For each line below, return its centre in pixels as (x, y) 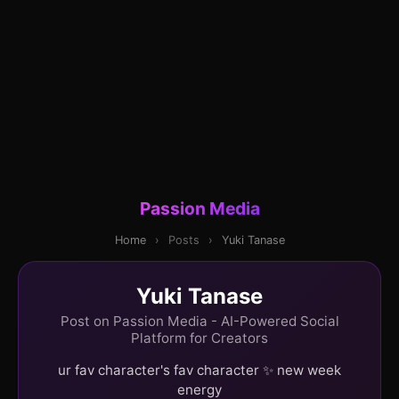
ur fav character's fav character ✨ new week (199, 370)
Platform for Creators (199, 338)
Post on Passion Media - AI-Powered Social (199, 321)
